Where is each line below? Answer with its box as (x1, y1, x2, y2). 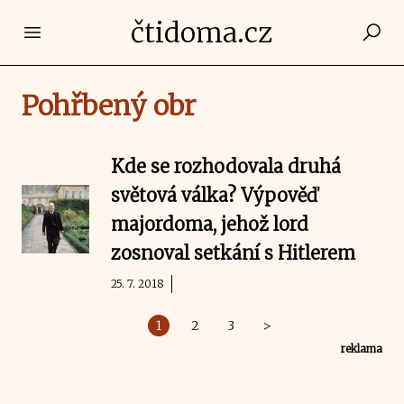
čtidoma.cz (131, 15, 273, 50)
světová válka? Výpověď (111, 184, 318, 207)
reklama (340, 342, 382, 355)
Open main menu (32, 23, 155, 41)
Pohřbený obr (22, 88, 196, 123)
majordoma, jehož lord (111, 213, 309, 235)
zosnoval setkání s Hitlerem (111, 242, 356, 264)
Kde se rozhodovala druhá (111, 155, 342, 178)
